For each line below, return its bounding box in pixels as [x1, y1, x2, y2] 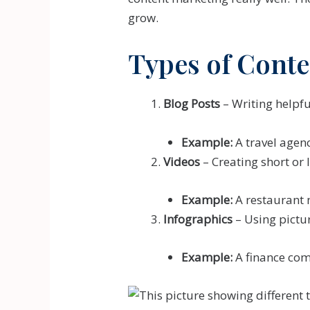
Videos [163, 153, 201, 170]
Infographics [163, 210, 233, 227]
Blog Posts [163, 95, 221, 112]
